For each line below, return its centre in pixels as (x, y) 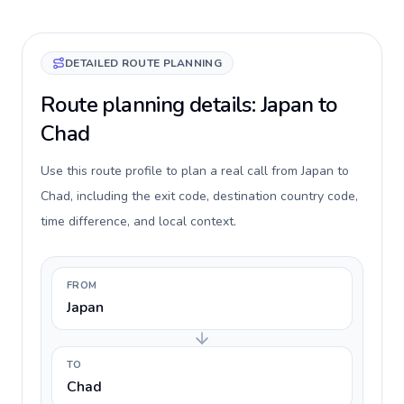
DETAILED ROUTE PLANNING (143, 63)
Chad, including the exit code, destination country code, (199, 196)
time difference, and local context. (138, 221)
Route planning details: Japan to (189, 105)
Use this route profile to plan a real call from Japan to (195, 171)
